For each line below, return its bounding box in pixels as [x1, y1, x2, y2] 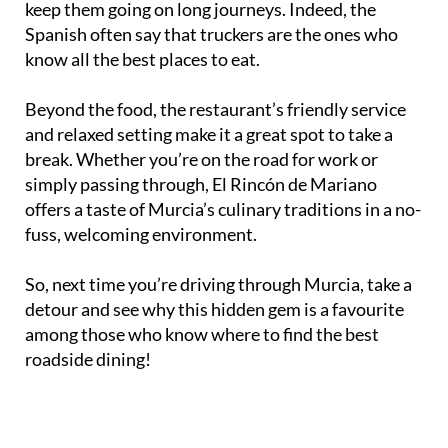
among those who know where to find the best [25, 323, 379, 346]
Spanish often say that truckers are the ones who [25, 23, 398, 46]
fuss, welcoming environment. [25, 223, 257, 246]
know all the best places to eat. [25, 48, 260, 71]
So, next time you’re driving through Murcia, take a [25, 273, 412, 296]
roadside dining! [25, 348, 151, 371]
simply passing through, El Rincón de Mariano [25, 173, 377, 196]
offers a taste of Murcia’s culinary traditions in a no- [25, 198, 421, 221]
